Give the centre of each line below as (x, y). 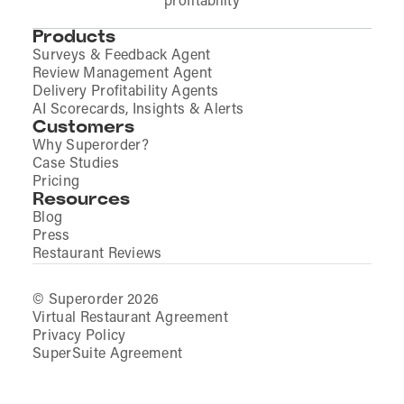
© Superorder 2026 (96, 300)
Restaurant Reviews (97, 254)
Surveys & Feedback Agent (122, 55)
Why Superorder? (91, 146)
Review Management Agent (123, 73)
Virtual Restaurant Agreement (130, 318)
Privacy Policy (79, 336)
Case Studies (76, 164)
